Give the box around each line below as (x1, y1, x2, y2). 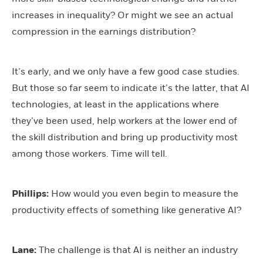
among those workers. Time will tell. (12, 147, 167, 160)
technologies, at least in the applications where (12, 98, 219, 110)
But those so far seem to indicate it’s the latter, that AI (12, 82, 249, 94)
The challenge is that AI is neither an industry (39, 244, 238, 256)
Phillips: (12, 187, 49, 200)
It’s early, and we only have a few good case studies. (12, 65, 240, 77)
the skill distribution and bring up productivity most (12, 131, 238, 143)
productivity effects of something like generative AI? (12, 204, 241, 216)
